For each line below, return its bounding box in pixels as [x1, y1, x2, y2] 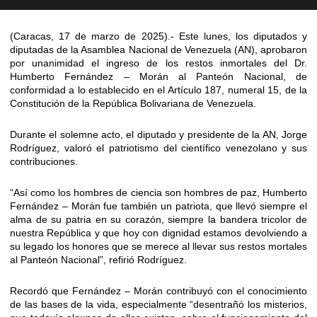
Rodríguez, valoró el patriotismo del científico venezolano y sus [10, 142, 307, 154]
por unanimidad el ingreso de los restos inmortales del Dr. [10, 57, 307, 69]
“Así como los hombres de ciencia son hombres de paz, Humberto [10, 187, 307, 199]
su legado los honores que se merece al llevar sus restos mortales [10, 241, 307, 253]
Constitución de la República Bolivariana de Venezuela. [10, 98, 256, 110]
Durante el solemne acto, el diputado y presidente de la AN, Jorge [10, 129, 307, 141]
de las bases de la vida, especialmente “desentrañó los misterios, [10, 299, 307, 311]
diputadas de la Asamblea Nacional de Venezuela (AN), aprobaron [10, 44, 307, 56]
